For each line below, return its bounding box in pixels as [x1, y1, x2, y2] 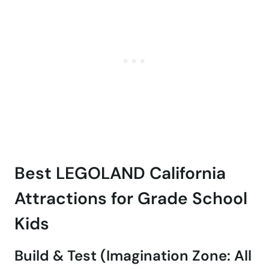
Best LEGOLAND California [14, 162, 226, 185]
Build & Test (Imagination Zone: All [14, 246, 252, 265]
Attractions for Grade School [14, 187, 247, 210]
